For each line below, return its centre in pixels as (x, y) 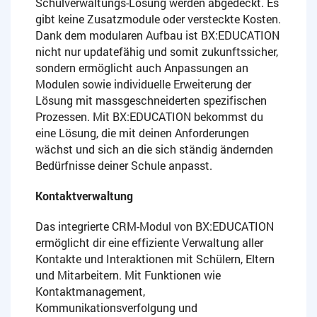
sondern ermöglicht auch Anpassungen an (142, 68)
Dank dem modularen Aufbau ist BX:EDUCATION (157, 35)
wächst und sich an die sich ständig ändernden (154, 149)
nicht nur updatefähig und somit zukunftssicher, (157, 52)
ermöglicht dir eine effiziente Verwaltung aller (149, 243)
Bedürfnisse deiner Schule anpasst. (124, 166)
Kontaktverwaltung (84, 196)
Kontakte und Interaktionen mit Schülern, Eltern (155, 259)
